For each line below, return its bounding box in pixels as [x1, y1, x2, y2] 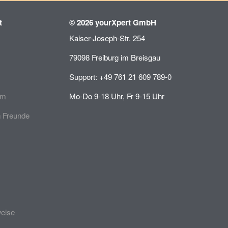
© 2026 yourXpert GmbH [69, 17, 156, 28]
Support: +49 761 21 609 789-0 [69, 71, 172, 82]
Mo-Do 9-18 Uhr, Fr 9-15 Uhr [69, 91, 164, 101]
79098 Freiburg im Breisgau [69, 52, 160, 63]
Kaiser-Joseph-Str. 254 [69, 33, 145, 43]
